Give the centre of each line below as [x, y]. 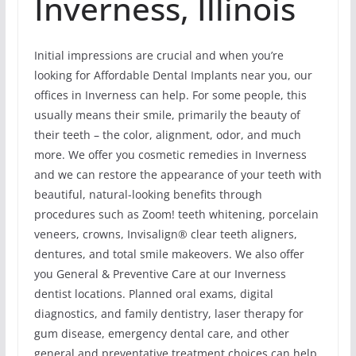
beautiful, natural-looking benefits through [148, 195]
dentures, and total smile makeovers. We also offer [169, 254]
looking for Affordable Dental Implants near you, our [173, 75]
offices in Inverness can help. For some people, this [170, 95]
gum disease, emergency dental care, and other [161, 334]
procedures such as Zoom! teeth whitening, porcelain [176, 215]
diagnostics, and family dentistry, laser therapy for [168, 314]
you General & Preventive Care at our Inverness [160, 274]
